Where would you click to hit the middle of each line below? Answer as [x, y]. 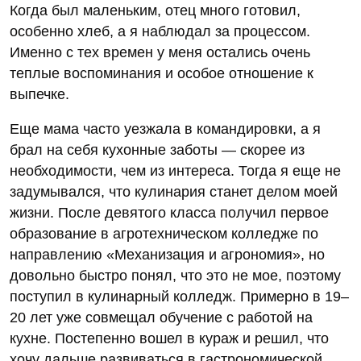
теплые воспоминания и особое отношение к [162, 74]
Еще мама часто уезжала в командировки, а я [165, 129]
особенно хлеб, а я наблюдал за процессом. [160, 32]
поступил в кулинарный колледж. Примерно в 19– [179, 297]
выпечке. [39, 95]
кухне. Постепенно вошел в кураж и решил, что [169, 339]
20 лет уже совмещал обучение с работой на [161, 318]
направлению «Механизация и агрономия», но [167, 255]
